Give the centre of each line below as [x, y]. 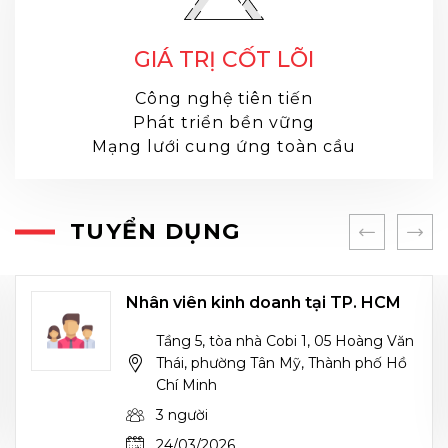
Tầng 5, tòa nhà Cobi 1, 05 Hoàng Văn [285, 341]
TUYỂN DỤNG [155, 232]
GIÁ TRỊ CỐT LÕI [224, 60]
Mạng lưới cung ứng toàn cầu [224, 147]
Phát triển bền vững [224, 123]
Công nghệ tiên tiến [224, 99]
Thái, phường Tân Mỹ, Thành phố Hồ [281, 363]
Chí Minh [186, 385]
